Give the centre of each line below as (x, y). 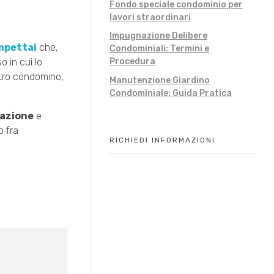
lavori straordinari (150, 17)
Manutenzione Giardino (160, 81)
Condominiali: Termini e (159, 49)
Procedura (132, 62)
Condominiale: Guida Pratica (171, 94)
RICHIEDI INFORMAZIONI (162, 140)
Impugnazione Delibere (158, 36)
